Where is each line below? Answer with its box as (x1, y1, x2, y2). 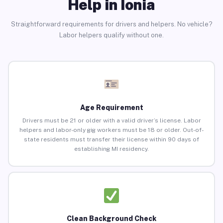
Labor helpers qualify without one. (59, 31, 164, 39)
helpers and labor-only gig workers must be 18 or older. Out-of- (19, 126, 204, 134)
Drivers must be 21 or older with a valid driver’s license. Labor (22, 117, 201, 124)
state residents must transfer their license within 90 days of (24, 136, 199, 143)
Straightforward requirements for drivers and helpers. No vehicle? (10, 20, 213, 28)
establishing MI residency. (74, 145, 149, 153)
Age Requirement (80, 104, 143, 112)
